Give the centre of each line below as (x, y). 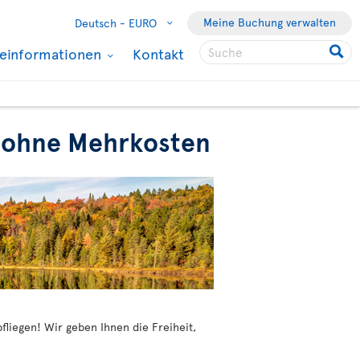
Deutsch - (100, 23)
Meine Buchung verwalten (270, 22)
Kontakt (158, 53)
